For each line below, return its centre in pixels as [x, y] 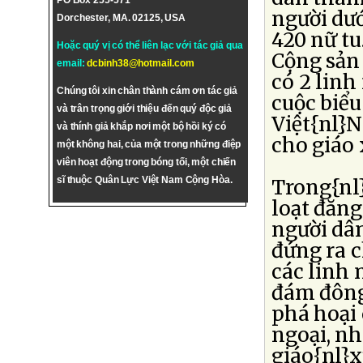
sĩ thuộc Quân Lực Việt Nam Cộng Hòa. [145, 180]
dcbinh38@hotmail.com [141, 63]
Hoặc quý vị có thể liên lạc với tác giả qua [150, 45]
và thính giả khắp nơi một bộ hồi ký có [142, 126]
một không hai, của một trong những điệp [149, 144]
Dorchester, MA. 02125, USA [122, 18]
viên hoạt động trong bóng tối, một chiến [147, 162]
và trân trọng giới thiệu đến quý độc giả [145, 109]
